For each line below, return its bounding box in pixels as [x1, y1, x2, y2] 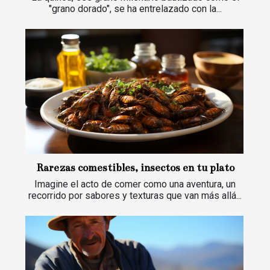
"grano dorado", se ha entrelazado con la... [48, 3, 222, 15]
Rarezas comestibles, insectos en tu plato [36, 162, 234, 175]
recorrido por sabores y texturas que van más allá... [28, 190, 242, 202]
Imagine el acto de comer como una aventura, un [34, 178, 236, 190]
